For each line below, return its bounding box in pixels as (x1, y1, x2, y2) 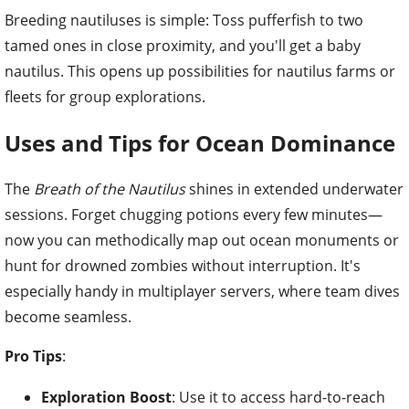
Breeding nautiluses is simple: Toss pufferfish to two (5, 10, 363, 31)
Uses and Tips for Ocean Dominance (5, 128, 395, 159)
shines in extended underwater (185, 179, 404, 200)
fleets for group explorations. (5, 87, 205, 108)
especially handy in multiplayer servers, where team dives (5, 281, 400, 302)
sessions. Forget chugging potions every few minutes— (5, 204, 383, 225)
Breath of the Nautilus (34, 179, 185, 200)
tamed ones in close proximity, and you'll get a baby (5, 36, 361, 57)
